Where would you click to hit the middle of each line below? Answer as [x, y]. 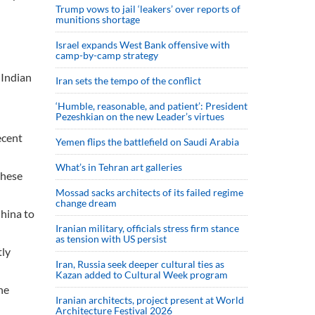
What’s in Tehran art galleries [119, 167]
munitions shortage [98, 19]
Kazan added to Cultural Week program [142, 275]
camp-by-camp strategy [107, 55]
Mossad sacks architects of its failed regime [149, 192]
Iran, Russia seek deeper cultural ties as [140, 264]
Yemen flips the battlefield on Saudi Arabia [147, 142]
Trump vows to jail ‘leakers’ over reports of [148, 9]
